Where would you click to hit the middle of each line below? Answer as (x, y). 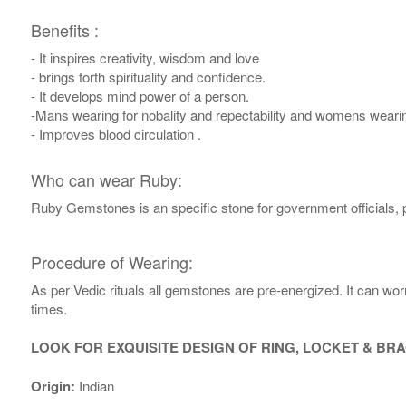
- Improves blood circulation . (116, 134)
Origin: (53, 387)
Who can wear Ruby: (106, 180)
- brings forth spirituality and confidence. (148, 77)
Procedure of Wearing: (111, 262)
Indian (94, 386)
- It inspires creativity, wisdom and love (145, 58)
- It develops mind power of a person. (140, 96)
